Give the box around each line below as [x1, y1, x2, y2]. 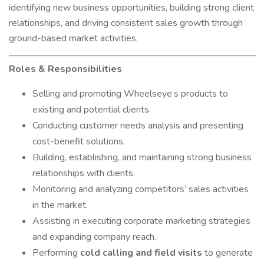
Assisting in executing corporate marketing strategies [32, 214, 250, 227]
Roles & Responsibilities [9, 62, 122, 75]
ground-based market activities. [9, 32, 138, 45]
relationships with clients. [32, 167, 135, 180]
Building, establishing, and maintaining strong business [32, 151, 252, 164]
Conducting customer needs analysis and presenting [32, 119, 243, 132]
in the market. [32, 199, 88, 212]
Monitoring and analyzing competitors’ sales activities [32, 183, 249, 196]
